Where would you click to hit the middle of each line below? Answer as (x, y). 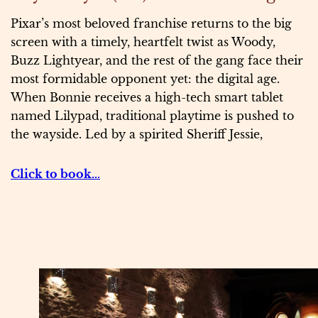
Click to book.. (54, 174)
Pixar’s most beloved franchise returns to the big (151, 23)
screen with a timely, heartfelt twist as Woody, (143, 42)
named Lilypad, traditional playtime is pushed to (152, 115)
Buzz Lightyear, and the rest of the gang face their (157, 60)
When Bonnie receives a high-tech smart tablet (147, 97)
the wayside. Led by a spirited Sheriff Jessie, (137, 134)
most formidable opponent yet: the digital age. (145, 78)
